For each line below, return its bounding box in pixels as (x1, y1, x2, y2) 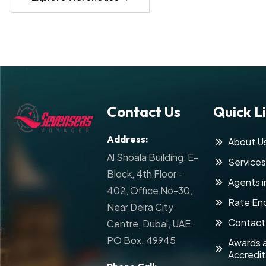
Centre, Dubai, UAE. (107, 217, 194, 230)
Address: (107, 133, 148, 145)
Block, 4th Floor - (107, 167, 183, 180)
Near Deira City (107, 201, 174, 213)
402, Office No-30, (107, 184, 193, 197)
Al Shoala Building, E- (107, 151, 199, 163)
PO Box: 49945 (107, 234, 176, 246)
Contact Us (107, 103, 181, 121)
